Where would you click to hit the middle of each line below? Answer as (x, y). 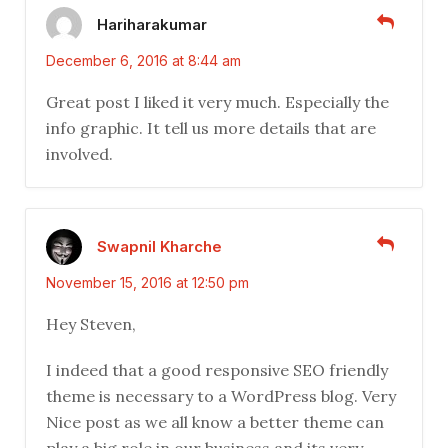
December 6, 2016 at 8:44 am (143, 61)
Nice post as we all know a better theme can (215, 422)
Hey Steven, (91, 324)
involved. (79, 154)
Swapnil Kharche (159, 246)
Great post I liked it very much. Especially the (217, 102)
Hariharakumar (152, 24)
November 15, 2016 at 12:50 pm (147, 283)
